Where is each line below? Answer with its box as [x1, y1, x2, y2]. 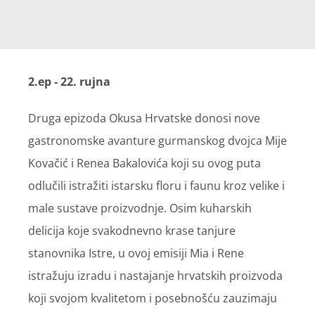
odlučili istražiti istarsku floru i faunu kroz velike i [28, 178, 285, 194]
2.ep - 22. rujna [28, 74, 110, 90]
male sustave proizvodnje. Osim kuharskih [28, 200, 252, 217]
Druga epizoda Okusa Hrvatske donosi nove [28, 110, 260, 127]
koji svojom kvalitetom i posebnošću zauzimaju [28, 290, 277, 307]
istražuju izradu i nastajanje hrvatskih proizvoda [28, 268, 283, 284]
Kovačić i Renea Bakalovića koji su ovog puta [28, 155, 261, 172]
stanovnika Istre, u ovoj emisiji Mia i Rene [28, 245, 244, 262]
